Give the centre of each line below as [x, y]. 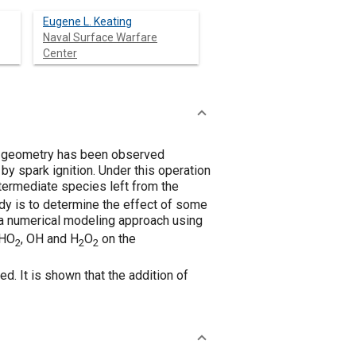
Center [60, 53]
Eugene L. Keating [87, 21]
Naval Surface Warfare [100, 37]
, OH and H [50, 239]
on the [117, 239]
